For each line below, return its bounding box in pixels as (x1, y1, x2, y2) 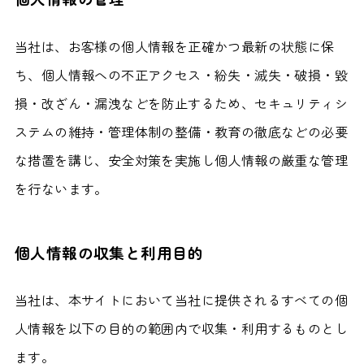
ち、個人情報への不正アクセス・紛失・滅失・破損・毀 (14, 64, 348, 84)
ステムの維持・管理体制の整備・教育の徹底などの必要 (14, 121, 348, 141)
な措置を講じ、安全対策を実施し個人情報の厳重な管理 (14, 149, 348, 170)
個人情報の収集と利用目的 (14, 241, 204, 264)
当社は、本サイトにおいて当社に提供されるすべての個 (14, 290, 348, 310)
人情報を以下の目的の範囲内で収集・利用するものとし (14, 318, 348, 339)
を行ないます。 (14, 178, 108, 198)
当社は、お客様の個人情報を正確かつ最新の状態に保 (14, 36, 335, 56)
